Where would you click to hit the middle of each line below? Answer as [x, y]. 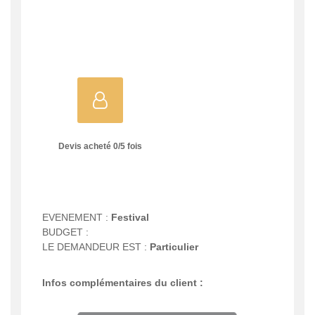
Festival [130, 217]
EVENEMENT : [77, 217]
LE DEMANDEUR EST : [96, 246]
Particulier [174, 246]
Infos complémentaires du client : [123, 282]
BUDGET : [65, 232]
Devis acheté [85, 147]
